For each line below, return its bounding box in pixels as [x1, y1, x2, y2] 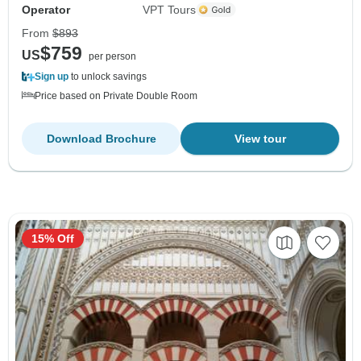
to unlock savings [68, 70, 147, 82]
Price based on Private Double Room [35, 89, 197, 102]
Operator [22, 2, 70, 16]
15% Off [31, 231, 74, 245]
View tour [234, 131, 286, 145]
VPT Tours [143, 2, 197, 16]
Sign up [35, 70, 68, 82]
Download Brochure [46, 131, 156, 145]
